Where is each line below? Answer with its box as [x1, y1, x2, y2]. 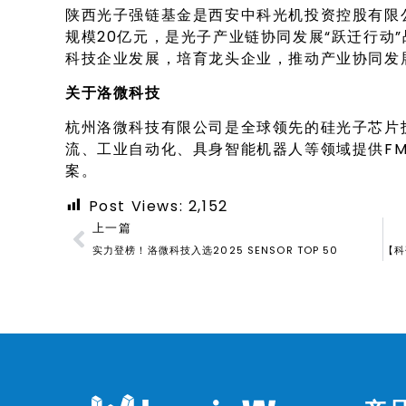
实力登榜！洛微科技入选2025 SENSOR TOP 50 [92, 242, 339, 257]
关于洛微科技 [65, 82, 161, 103]
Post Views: [88, 195, 184, 217]
